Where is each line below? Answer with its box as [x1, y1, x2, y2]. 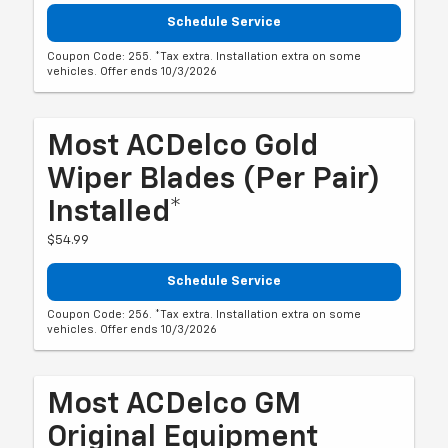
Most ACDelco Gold [47, 131, 319, 162]
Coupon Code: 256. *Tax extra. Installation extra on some [47, 309, 362, 321]
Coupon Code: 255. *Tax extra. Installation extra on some [47, 50, 362, 62]
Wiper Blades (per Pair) [47, 164, 381, 195]
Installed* [47, 197, 183, 228]
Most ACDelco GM [47, 390, 302, 421]
